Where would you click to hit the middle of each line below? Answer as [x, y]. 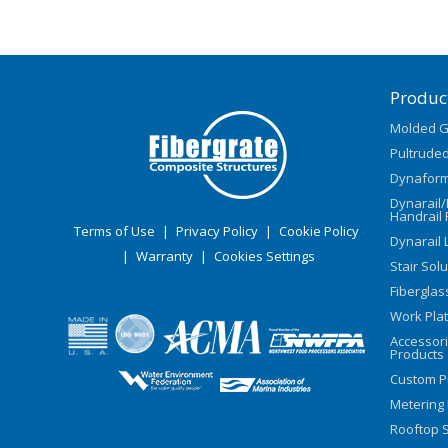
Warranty [164, 256]
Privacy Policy [216, 231]
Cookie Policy [318, 231]
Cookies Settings [264, 256]
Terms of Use [114, 231]
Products [416, 354]
